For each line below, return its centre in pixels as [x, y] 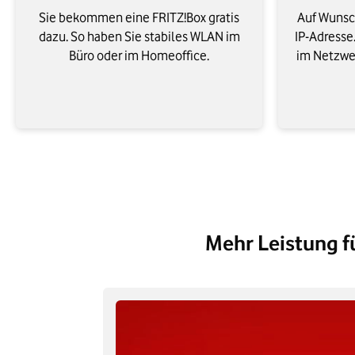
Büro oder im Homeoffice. [139, 56]
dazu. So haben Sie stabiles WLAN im [139, 37]
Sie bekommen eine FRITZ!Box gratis [139, 18]
